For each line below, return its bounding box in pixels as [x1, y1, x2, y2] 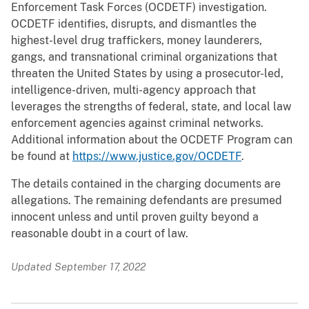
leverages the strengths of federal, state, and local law [11, 100, 292, 114]
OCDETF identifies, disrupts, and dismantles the [11, 17, 257, 31]
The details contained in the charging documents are [11, 177, 281, 191]
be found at [11, 150, 72, 163]
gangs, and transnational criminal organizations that [11, 50, 277, 64]
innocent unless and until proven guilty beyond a [11, 210, 259, 224]
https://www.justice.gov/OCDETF [72, 150, 241, 163]
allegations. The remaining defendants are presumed [11, 194, 282, 208]
